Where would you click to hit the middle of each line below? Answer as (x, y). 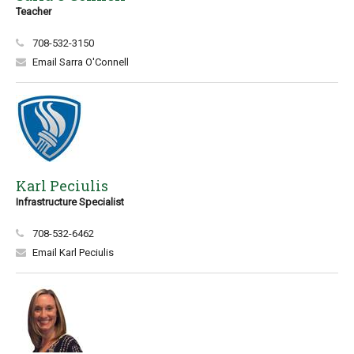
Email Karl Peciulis (73, 252)
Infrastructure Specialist (70, 202)
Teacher (34, 11)
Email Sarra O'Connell (81, 62)
